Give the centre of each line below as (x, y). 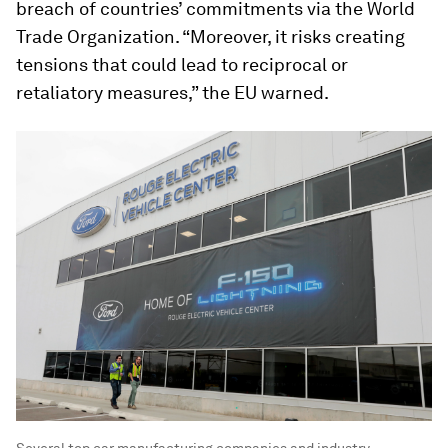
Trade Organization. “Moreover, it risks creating (210, 36)
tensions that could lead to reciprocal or (182, 64)
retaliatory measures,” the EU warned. (172, 92)
